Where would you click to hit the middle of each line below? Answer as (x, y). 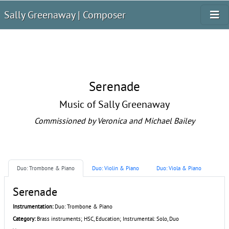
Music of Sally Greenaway (114, 104)
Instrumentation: (33, 207)
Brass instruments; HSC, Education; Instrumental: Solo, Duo (107, 219)
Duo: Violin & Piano (116, 168)
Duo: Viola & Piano (179, 168)
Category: (24, 219)
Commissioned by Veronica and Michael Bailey (114, 121)
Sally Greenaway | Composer (65, 15)
